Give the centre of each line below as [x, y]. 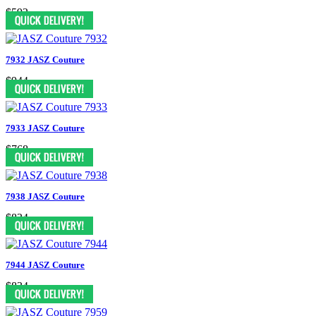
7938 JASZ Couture [45, 196]
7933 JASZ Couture [45, 128]
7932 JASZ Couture [45, 59]
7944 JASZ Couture [45, 265]
